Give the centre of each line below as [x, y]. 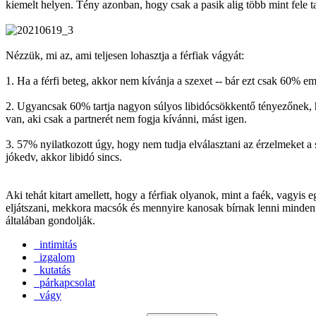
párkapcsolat [65, 282]
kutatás [52, 269]
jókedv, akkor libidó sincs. [65, 157]
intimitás [55, 244]
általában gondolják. [52, 220]
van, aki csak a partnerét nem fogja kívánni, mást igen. [128, 119]
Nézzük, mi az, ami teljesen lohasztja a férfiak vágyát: [126, 55]
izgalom [54, 257]
